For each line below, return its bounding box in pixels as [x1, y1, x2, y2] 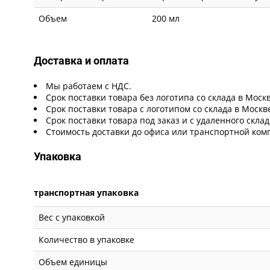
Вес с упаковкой [39, 212, 105, 224]
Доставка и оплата [34, 54, 130, 67]
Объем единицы [39, 256, 108, 268]
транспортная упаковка [34, 187, 139, 199]
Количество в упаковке [39, 234, 135, 246]
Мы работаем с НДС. [46, 80, 132, 92]
